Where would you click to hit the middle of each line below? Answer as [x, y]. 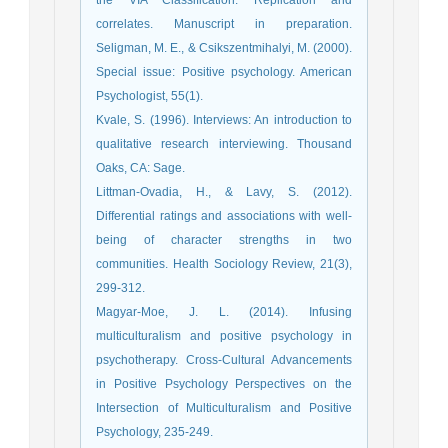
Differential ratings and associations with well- [224, 216]
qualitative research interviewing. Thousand [224, 144]
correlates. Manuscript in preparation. [224, 24]
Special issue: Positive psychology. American [224, 72]
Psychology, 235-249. [154, 432]
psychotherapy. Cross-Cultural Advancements [224, 360]
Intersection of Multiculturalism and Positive [224, 408]
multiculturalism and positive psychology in [224, 336]
